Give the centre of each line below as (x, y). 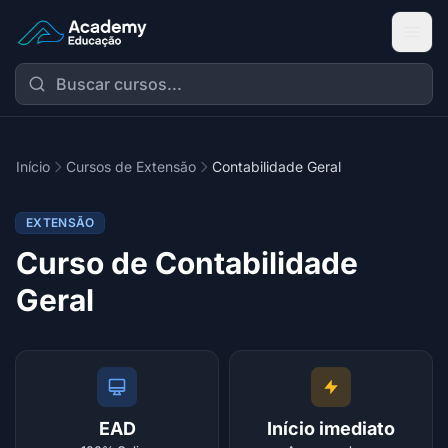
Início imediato (331, 428)
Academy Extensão (87, 42)
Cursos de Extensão (131, 166)
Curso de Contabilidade (187, 263)
